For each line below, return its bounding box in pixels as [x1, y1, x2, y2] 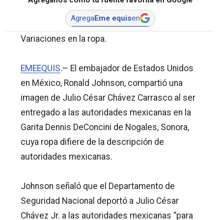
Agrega [70, 13, 94, 23]
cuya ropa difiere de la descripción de [21, 137, 164, 147]
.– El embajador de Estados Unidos [60, 63, 193, 73]
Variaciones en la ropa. [21, 33, 107, 44]
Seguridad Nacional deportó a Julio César [21, 195, 179, 206]
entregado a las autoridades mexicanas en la [21, 107, 191, 117]
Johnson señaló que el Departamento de [21, 181, 175, 191]
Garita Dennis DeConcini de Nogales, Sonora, [21, 122, 189, 132]
